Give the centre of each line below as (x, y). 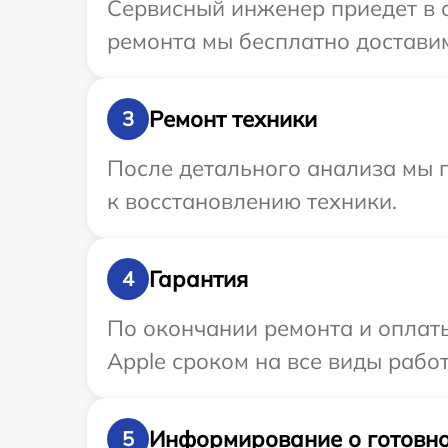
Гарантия (198, 278)
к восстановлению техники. (252, 201)
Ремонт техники (233, 118)
